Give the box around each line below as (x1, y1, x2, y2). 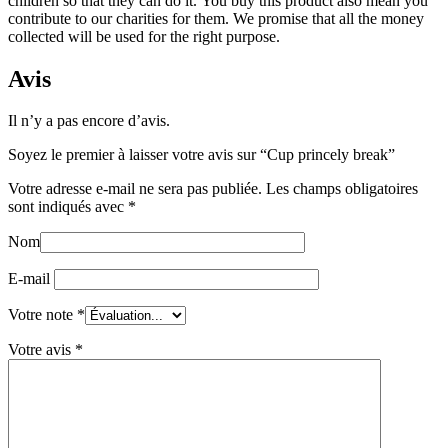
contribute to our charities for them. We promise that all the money (8, 9, 424, 27)
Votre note (8, 306, 77, 324)
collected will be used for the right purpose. (8, 27, 280, 45)
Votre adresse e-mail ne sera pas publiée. (8, 180, 262, 198)
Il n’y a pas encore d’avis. (8, 112, 170, 130)
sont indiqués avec (8, 198, 128, 216)
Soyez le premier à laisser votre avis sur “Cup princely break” (8, 146, 395, 164)
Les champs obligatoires (266, 180, 418, 198)
